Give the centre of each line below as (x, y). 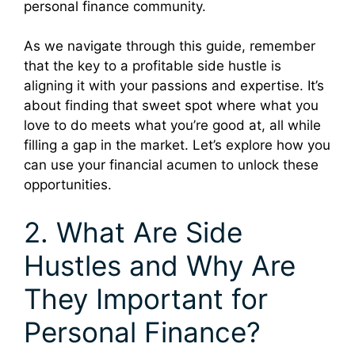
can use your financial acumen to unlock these (171, 165)
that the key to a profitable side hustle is (153, 66)
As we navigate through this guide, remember (170, 46)
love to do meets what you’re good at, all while (172, 126)
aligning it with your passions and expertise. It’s (174, 86)
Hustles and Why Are (160, 265)
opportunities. (68, 185)
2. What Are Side (133, 232)
